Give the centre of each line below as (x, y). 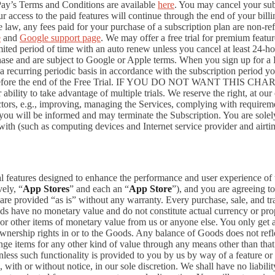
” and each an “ (99, 189)
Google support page (60, 37)
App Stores (46, 189)
